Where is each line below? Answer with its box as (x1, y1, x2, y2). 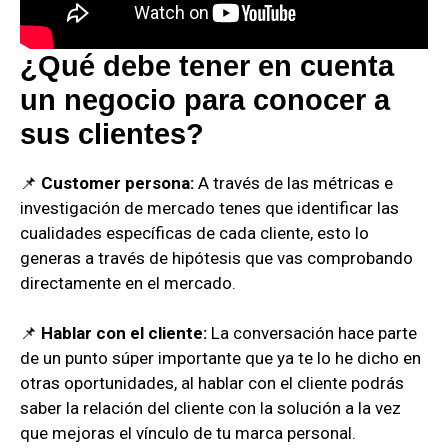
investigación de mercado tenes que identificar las (20, 197, 399, 218)
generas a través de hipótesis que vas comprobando (20, 247, 413, 268)
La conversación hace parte (207, 323, 417, 344)
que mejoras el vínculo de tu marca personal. (20, 423, 356, 444)
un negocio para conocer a (20, 83, 390, 116)
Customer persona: (37, 172, 194, 193)
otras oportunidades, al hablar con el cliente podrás (20, 373, 404, 394)
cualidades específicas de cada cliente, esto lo (20, 222, 369, 243)
